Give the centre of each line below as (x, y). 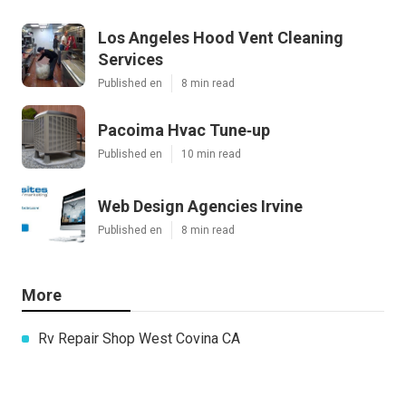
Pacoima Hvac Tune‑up (184, 130)
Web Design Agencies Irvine (200, 206)
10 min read (211, 154)
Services (130, 59)
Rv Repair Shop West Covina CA (139, 338)
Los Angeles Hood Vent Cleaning (221, 37)
